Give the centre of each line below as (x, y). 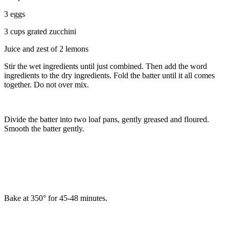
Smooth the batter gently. (44, 128)
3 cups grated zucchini (40, 31)
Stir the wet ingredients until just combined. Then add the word (106, 66)
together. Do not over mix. (47, 84)
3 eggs (15, 14)
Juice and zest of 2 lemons (46, 49)
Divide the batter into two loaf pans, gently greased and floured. (107, 119)
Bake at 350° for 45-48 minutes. (56, 198)
